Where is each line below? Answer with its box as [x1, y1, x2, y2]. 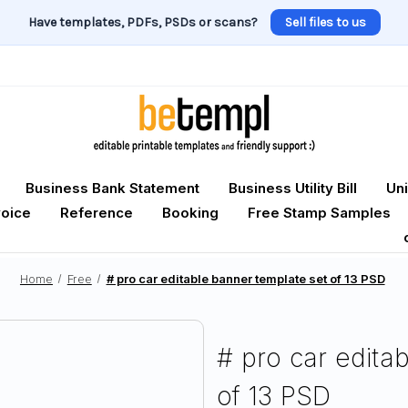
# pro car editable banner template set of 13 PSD [106, 270, 385, 286]
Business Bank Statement [25, 179, 199, 198]
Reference [60, 204, 133, 222]
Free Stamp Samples [248, 204, 391, 222]
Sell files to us [284, 15, 366, 30]
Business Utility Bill [229, 179, 357, 198]
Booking [162, 204, 219, 222]
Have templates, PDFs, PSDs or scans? [27, 15, 258, 30]
